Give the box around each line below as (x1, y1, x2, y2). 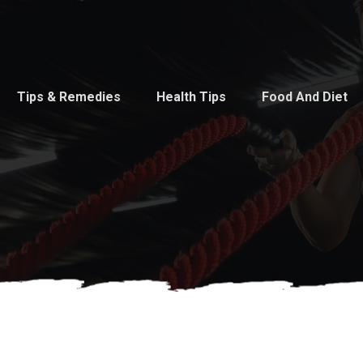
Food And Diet (262, 89, 348, 105)
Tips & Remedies (17, 89, 121, 105)
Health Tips (156, 89, 226, 105)
